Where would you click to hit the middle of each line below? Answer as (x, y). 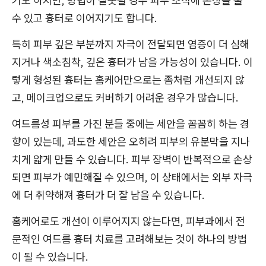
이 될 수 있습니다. (50, 257)
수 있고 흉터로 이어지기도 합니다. (85, 18)
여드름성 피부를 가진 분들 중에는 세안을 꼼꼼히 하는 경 (131, 124)
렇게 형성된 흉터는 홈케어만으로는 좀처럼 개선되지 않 (128, 80)
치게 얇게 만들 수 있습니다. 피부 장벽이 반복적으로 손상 (132, 159)
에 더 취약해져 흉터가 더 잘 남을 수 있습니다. (108, 195)
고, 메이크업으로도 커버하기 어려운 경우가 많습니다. (125, 98)
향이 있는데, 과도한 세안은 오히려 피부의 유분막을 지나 (131, 142)
